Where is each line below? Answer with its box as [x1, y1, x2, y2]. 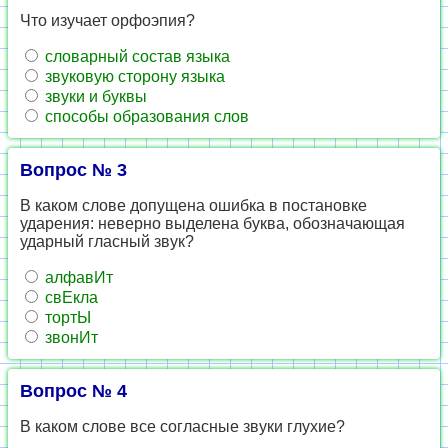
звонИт [41, 329, 98, 346]
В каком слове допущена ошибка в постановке [20, 197, 367, 214]
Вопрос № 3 [20, 160, 127, 180]
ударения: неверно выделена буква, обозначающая [20, 215, 405, 232]
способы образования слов [41, 108, 249, 125]
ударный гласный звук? [20, 233, 194, 250]
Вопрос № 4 [20, 381, 127, 401]
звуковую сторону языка [41, 68, 225, 85]
